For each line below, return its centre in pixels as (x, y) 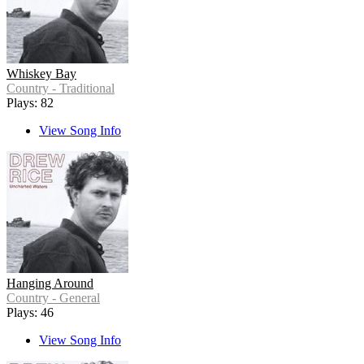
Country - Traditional (61, 89)
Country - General (53, 298)
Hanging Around (50, 284)
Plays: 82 (30, 103)
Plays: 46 (30, 313)
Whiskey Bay (41, 74)
